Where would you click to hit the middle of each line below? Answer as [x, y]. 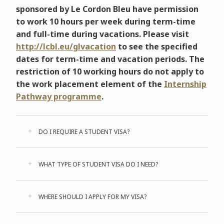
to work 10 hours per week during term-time [105, 21]
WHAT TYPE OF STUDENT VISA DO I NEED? [97, 164]
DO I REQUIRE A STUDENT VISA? [83, 132]
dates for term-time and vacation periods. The [110, 59]
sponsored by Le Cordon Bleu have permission [107, 9]
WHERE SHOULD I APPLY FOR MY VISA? [91, 197]
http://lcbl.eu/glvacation [66, 46]
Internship [185, 84]
